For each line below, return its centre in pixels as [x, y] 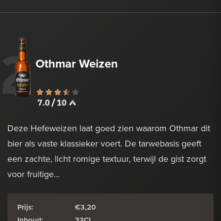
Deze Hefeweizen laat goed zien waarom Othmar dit [109, 128]
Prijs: [25, 207]
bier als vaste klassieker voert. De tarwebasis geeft [104, 144]
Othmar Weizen [77, 64]
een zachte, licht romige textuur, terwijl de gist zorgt [107, 159]
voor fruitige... [34, 174]
